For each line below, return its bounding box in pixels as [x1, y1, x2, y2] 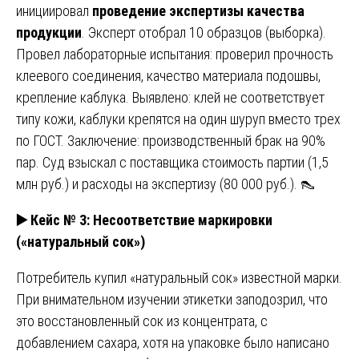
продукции [16, 23, 82, 41]
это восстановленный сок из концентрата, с [16, 312, 268, 329]
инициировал [16, 2, 92, 19]
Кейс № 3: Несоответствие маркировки [27, 211, 272, 228]
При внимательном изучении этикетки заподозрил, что [16, 290, 328, 308]
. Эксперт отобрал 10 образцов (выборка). [82, 23, 326, 41]
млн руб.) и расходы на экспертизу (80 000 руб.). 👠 [16, 175, 315, 192]
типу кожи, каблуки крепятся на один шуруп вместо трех [16, 110, 341, 127]
